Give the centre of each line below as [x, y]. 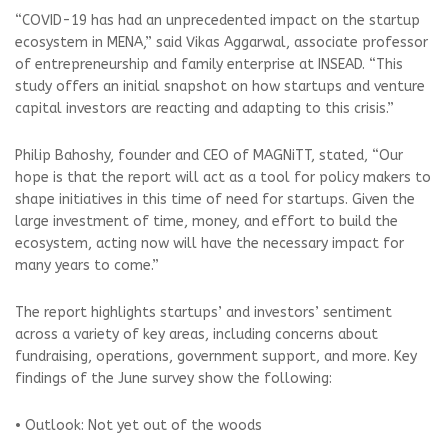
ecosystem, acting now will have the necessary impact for [209, 243]
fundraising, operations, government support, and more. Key [216, 356]
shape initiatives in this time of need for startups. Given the [215, 199]
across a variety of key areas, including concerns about [196, 334]
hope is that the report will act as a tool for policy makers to [223, 177]
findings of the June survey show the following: [173, 378]
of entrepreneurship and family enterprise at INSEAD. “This [209, 64]
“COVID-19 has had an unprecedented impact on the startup [217, 20]
